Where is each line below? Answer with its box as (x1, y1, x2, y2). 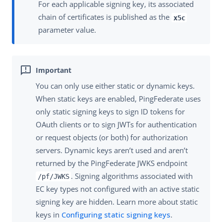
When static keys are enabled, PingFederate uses (36, 93, 201, 104)
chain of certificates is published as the (38, 12, 171, 22)
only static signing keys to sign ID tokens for (36, 106, 185, 116)
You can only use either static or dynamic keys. (36, 80, 195, 91)
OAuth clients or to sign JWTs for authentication (36, 119, 197, 129)
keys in (36, 209, 61, 220)
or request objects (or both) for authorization (36, 132, 188, 142)
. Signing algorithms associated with (71, 170, 193, 181)
